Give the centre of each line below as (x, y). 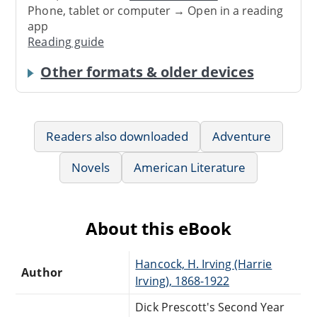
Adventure (242, 136)
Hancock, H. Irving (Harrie (204, 264)
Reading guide (66, 42)
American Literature (190, 167)
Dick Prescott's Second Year (210, 307)
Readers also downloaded (117, 136)
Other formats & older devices (147, 71)
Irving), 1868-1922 (183, 281)
